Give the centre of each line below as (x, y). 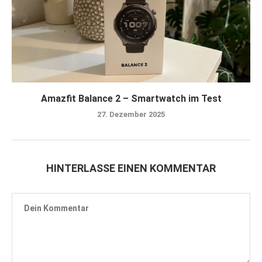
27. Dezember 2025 (131, 114)
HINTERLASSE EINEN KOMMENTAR (131, 168)
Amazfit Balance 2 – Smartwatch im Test (131, 98)
